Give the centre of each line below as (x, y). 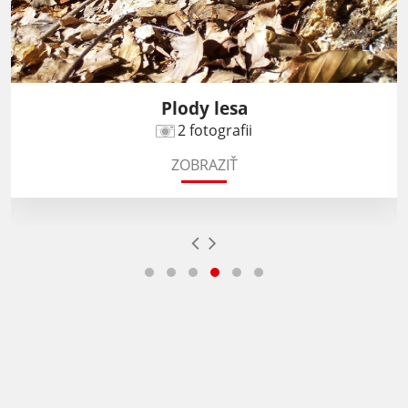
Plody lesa (204, 108)
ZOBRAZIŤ (204, 165)
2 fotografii (215, 131)
